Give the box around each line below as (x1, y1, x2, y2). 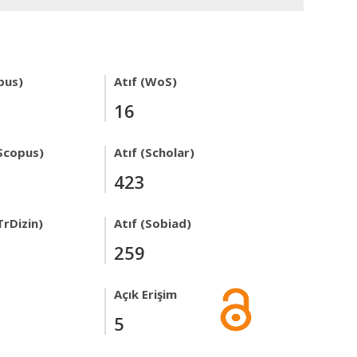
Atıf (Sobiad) (114, 215, 191, 231)
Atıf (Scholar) (114, 144, 194, 160)
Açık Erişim (114, 286, 177, 302)
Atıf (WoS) (114, 73, 177, 89)
